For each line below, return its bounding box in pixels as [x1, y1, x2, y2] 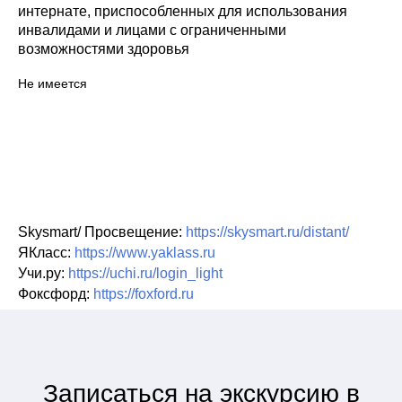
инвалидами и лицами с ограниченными [18, 22, 286, 38]
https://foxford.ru [93, 286, 194, 301]
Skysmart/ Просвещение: [18, 224, 186, 240]
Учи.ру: [18, 266, 68, 281]
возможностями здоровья [18, 41, 189, 57]
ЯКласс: [18, 245, 74, 260]
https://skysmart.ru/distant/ [186, 224, 349, 240]
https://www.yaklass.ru [74, 245, 215, 260]
